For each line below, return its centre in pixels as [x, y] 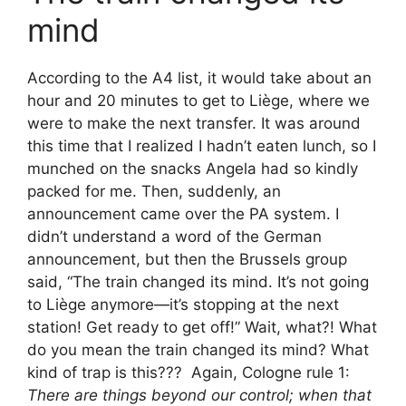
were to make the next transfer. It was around [194, 123]
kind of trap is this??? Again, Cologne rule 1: [188, 372]
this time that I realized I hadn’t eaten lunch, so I [202, 145]
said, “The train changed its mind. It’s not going [198, 281]
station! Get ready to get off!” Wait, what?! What [202, 327]
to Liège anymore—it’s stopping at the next [183, 304]
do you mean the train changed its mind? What [198, 349]
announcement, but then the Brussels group [187, 259]
